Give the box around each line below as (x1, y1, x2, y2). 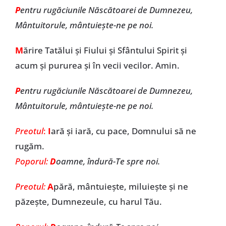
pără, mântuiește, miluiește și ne (53, 181, 188, 192)
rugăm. (15, 140, 44, 152)
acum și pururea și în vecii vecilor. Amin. (15, 60, 180, 71)
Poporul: (15, 155, 50, 167)
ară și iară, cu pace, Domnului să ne (50, 125, 196, 137)
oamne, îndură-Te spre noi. (55, 155, 160, 167)
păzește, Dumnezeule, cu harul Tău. (15, 196, 162, 207)
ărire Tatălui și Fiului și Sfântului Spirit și (23, 44, 187, 56)
